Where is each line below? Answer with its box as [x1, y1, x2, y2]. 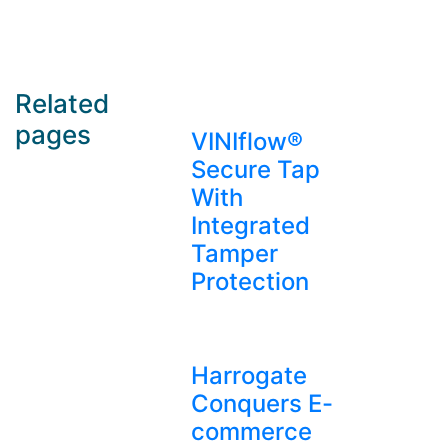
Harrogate [191, 361, 308, 391]
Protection [191, 267, 310, 297]
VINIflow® [191, 127, 304, 157]
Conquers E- [191, 389, 334, 419]
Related [15, 88, 109, 120]
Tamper [191, 239, 279, 269]
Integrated [191, 211, 311, 241]
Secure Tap [191, 155, 321, 185]
